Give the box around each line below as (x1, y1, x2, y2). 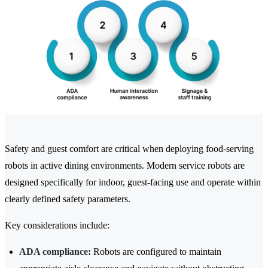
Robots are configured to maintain (91, 246, 221, 257)
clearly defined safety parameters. (5, 194, 130, 205)
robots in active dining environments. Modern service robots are (5, 160, 245, 171)
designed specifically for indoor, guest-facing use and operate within (5, 177, 261, 188)
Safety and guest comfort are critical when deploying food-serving (5, 144, 254, 154)
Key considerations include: (5, 220, 109, 231)
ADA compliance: (19, 246, 91, 257)
